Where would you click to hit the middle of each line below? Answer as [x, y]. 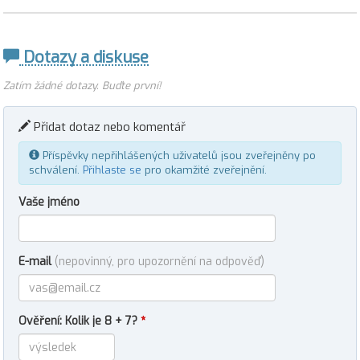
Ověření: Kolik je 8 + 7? [80, 321]
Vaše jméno [49, 202]
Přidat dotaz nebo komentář [108, 127]
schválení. [56, 170]
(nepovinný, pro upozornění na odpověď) [160, 262]
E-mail [37, 262]
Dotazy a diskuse [84, 57]
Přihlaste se [112, 170]
